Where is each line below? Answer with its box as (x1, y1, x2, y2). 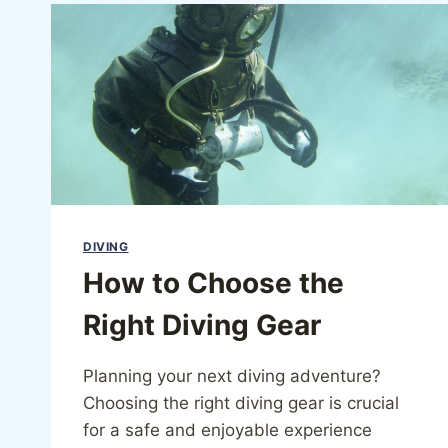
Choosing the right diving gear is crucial (83, 393, 399, 414)
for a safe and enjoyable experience (83, 420, 372, 441)
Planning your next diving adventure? (83, 366, 381, 387)
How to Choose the (83, 266, 344, 301)
